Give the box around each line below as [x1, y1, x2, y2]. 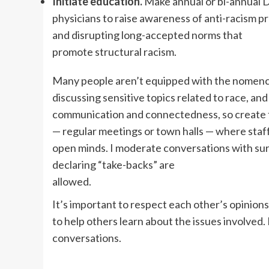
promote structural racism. [52, 44, 177, 58]
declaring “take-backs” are [52, 157, 175, 171]
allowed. [52, 174, 91, 188]
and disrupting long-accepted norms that [52, 28, 243, 41]
